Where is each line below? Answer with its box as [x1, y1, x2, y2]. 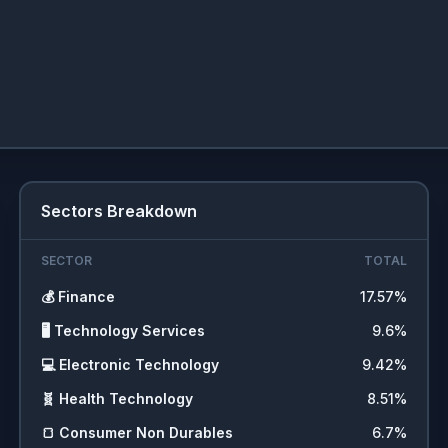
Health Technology [58, 390, 193, 407]
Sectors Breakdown [40, 201, 197, 221]
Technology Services [53, 322, 205, 339]
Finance [57, 288, 115, 305]
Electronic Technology [58, 356, 219, 373]
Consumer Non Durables [58, 424, 233, 441]
